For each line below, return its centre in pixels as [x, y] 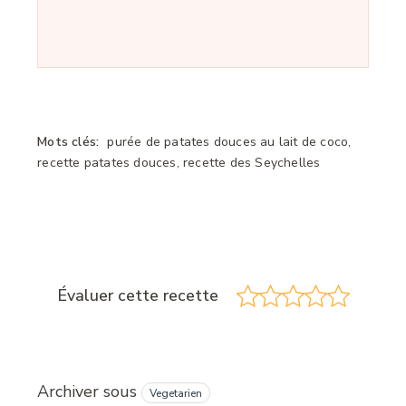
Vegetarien [176, 394]
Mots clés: [68, 142]
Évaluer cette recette [137, 296]
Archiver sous [87, 392]
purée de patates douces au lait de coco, [227, 142]
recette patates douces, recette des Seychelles [179, 163]
